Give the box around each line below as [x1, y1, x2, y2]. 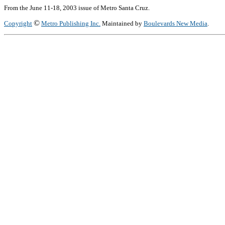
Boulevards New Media [144, 20, 207, 27]
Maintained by [100, 20, 144, 27]
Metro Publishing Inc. [41, 20, 100, 27]
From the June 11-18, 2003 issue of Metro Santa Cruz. [4, 4, 150, 12]
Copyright [4, 20, 32, 27]
